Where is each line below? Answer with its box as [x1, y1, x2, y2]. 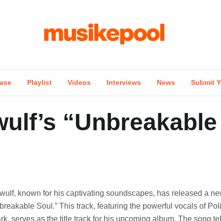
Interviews [107, 78, 141, 86]
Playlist [27, 78, 52, 86]
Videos [68, 78, 91, 86]
